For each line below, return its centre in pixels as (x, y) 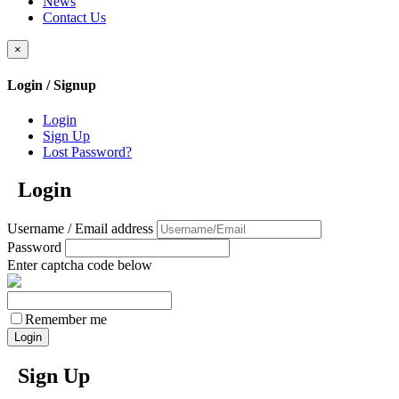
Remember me (66, 319)
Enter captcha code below (80, 265)
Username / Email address (80, 228)
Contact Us (74, 17)
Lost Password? (87, 152)
